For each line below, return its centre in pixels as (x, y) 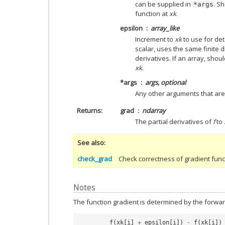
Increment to (155, 39)
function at (152, 13)
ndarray (154, 110)
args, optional (165, 82)
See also (91, 142)
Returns (89, 110)
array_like (165, 28)
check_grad (95, 158)
